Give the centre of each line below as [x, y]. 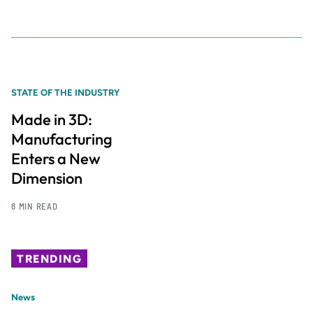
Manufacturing [62, 139]
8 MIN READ [35, 206]
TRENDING [50, 259]
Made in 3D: [52, 120]
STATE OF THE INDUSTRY [65, 92]
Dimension [47, 179]
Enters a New [56, 159]
